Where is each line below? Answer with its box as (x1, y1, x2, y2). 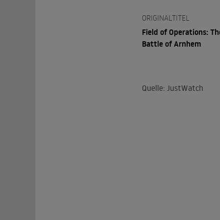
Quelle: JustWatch (141, 83, 203, 93)
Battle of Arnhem (141, 38, 201, 49)
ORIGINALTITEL (141, 13, 190, 23)
